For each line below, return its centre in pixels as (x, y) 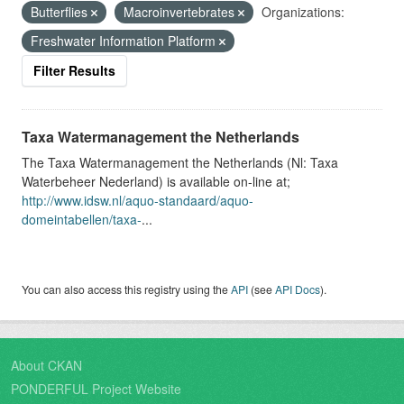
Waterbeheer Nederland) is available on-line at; (156, 181)
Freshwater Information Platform (125, 40)
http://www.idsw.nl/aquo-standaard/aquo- (138, 200)
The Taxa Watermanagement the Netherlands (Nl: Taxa (180, 162)
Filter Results (74, 70)
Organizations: (303, 11)
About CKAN (46, 365)
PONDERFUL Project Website (96, 388)
